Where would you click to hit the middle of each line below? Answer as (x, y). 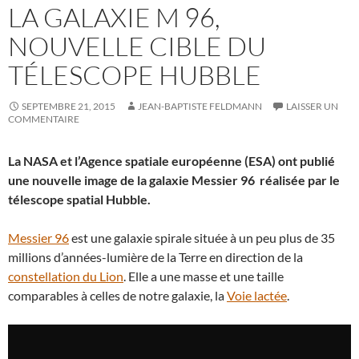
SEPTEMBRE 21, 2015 (69, 106)
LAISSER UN (312, 106)
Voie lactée (257, 295)
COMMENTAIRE (44, 119)
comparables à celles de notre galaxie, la (117, 295)
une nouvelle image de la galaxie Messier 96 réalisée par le (174, 179)
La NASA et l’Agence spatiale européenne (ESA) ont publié (171, 160)
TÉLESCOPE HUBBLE (135, 75)
